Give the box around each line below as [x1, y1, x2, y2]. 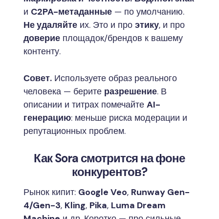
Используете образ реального [52, 72, 177, 84]
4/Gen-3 [23, 199, 61, 211]
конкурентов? [72, 164, 147, 179]
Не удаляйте [23, 19, 77, 31]
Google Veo [78, 186, 127, 198]
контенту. [23, 45, 61, 57]
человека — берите [23, 85, 104, 97]
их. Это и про [77, 19, 135, 31]
